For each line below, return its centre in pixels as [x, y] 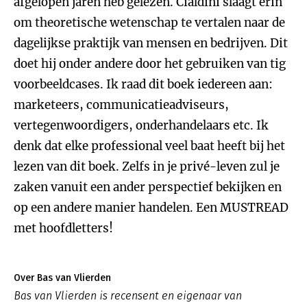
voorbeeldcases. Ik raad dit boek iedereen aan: [143, 84]
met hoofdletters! [63, 228]
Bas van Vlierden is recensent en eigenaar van [128, 296]
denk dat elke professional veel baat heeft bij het [149, 146]
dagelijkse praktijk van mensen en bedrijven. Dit [151, 43]
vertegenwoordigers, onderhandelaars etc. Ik [141, 125]
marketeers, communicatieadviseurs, [121, 105]
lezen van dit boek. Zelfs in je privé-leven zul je [147, 167]
